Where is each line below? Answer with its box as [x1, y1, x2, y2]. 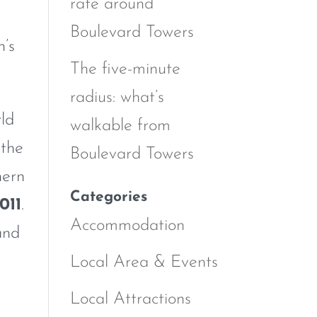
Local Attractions [69, 290, 191, 308]
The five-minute [69, 60, 180, 78]
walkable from [69, 117, 171, 134]
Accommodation [69, 217, 185, 234]
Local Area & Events [69, 253, 218, 271]
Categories [69, 189, 147, 204]
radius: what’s [69, 88, 164, 106]
